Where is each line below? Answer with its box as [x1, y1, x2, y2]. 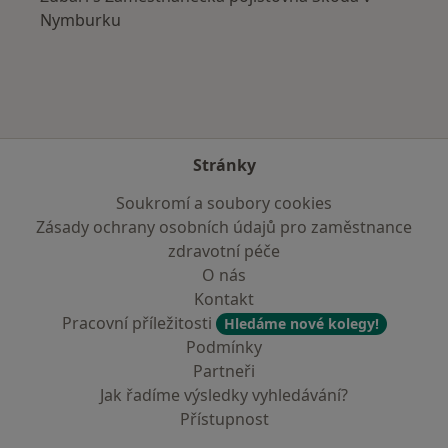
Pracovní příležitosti [61, 312, 216, 334]
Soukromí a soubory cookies [116, 192, 332, 214]
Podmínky [186, 336, 262, 358]
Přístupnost [179, 408, 269, 430]
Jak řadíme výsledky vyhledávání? [100, 384, 348, 406]
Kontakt [194, 288, 254, 310]
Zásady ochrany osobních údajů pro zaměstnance [36, 216, 412, 238]
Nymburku [40, 9, 121, 32]
